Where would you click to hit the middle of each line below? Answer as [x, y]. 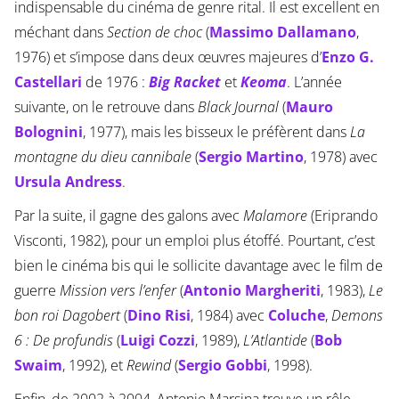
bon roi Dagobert [67, 316]
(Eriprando [342, 216]
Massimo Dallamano [282, 33]
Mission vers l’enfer [118, 291]
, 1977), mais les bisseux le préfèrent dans [216, 132]
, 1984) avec [229, 316]
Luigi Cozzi [157, 341]
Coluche [296, 316]
